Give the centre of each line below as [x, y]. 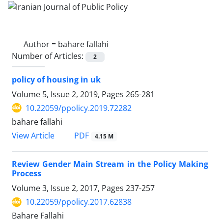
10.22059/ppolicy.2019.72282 [79, 108]
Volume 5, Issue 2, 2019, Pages [69, 94]
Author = [41, 44]
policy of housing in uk [56, 79]
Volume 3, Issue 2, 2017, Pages [69, 188]
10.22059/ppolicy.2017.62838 [79, 202]
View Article [33, 136]
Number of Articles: [49, 56]
